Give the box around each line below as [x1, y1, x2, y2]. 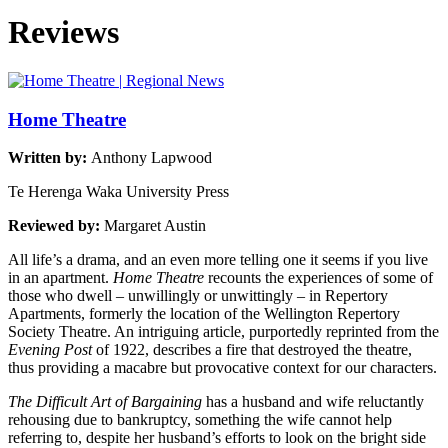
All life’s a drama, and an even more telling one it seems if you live [8, 251, 428, 269]
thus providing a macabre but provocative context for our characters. [8, 359, 437, 377]
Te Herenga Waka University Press [8, 183, 229, 201]
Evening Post [8, 341, 92, 359]
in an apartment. [8, 269, 113, 287]
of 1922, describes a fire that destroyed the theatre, [92, 341, 412, 359]
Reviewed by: [8, 217, 104, 235]
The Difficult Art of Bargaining [8, 393, 202, 411]
